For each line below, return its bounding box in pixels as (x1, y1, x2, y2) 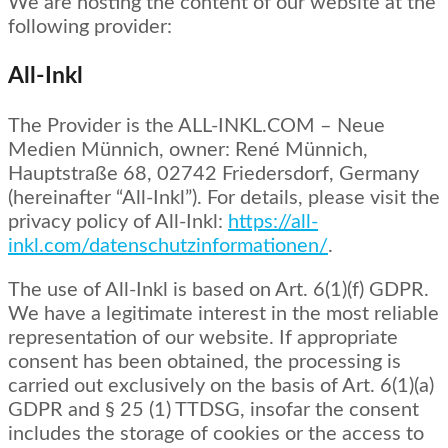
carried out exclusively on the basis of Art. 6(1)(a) (8, 376, 434, 397)
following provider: (8, 16, 172, 37)
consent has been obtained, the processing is (8, 352, 401, 373)
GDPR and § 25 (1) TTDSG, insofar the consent (8, 400, 419, 421)
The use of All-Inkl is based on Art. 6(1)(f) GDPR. (8, 280, 429, 301)
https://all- (228, 212, 318, 233)
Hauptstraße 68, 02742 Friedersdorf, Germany (8, 164, 419, 185)
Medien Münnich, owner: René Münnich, (8, 140, 368, 161)
